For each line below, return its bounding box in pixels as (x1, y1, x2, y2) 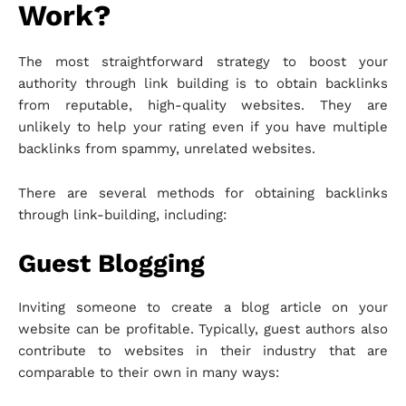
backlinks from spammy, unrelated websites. (18, 140, 315, 158)
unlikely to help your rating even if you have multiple (18, 119, 388, 136)
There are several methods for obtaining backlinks (18, 185, 388, 202)
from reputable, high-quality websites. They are (18, 97, 388, 114)
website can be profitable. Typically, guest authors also (18, 321, 388, 338)
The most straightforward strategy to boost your (18, 53, 388, 71)
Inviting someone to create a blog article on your (18, 299, 388, 316)
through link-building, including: (18, 207, 227, 224)
